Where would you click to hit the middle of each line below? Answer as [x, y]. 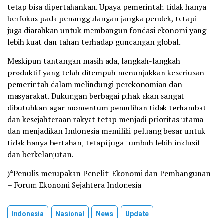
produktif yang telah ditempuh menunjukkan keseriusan [106, 73]
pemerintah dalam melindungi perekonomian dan [95, 84]
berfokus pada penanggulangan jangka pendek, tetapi [102, 19]
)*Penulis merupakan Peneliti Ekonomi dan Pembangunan [109, 173]
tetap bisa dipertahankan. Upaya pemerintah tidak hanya [107, 7]
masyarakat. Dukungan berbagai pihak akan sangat [96, 96]
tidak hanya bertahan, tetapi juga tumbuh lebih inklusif [104, 143]
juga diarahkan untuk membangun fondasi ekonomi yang [107, 30]
